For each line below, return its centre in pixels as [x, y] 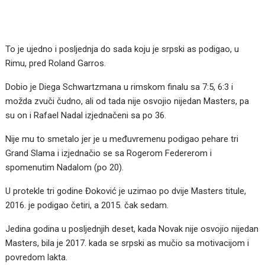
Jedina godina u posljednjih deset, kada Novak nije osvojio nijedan [132, 229]
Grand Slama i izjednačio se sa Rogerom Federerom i [109, 153]
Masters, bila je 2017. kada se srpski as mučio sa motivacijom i [127, 243]
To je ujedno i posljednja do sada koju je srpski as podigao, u [122, 49]
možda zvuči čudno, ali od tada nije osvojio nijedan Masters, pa [127, 101]
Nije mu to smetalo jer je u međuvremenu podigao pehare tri [122, 139]
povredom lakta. [37, 258]
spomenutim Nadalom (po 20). [65, 168]
